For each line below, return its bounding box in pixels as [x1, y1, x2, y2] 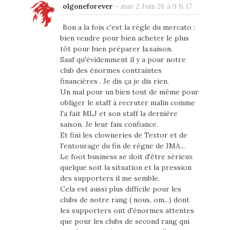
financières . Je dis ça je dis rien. [60, 76, 169, 86]
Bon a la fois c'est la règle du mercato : [62, 23, 195, 32]
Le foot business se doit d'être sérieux [60, 152, 193, 162]
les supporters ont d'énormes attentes [60, 206, 194, 216]
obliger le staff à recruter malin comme [60, 98, 195, 108]
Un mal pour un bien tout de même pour [60, 87, 199, 97]
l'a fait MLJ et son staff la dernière [60, 109, 178, 119]
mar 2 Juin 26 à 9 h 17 [120, 2, 192, 11]
